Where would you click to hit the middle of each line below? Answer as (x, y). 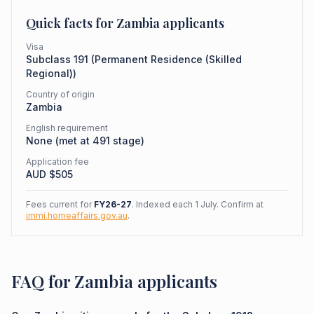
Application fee (57, 162)
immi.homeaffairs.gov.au (77, 216)
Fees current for (60, 204)
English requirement (67, 128)
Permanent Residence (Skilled (168, 59)
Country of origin (60, 94)
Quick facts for (71, 23)
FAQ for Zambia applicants (114, 281)
